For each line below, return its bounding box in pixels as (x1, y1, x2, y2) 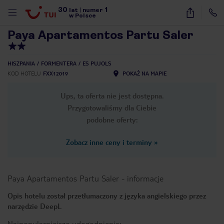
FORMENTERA (41, 60, 76, 66)
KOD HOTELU (7, 70, 41, 76)
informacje (127, 173, 163, 183)
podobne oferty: (86, 115, 138, 124)
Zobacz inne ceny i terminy (66, 137, 152, 146)
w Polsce (69, 12, 96, 19)
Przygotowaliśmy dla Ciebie (67, 103, 156, 112)
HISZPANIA (7, 60, 35, 66)
